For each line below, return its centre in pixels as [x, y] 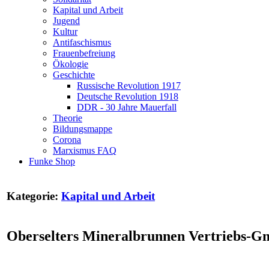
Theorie [68, 118]
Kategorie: [34, 196]
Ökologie [71, 64]
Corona [67, 140]
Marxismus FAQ [85, 150]
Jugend [66, 21]
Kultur [65, 32]
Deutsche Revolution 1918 [128, 96]
